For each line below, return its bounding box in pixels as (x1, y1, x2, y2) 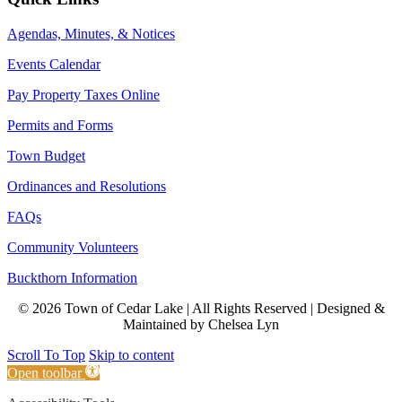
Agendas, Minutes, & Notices (7, 26, 175, 42)
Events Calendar (7, 57, 100, 73)
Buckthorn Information (7, 270, 137, 286)
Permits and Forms (7, 118, 113, 134)
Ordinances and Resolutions (7, 179, 166, 195)
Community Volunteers (7, 240, 138, 256)
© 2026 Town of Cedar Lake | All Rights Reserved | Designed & (17, 301, 385, 317)
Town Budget (7, 148, 85, 164)
